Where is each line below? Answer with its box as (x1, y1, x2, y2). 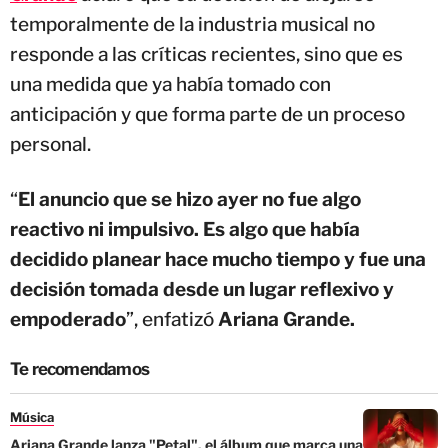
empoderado (10, 307, 126, 331)
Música (10, 408, 54, 425)
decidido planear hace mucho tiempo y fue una (10, 247, 426, 271)
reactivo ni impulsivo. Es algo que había (10, 217, 360, 241)
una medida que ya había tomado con (10, 72, 331, 96)
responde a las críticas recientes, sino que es (10, 42, 403, 66)
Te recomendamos (10, 358, 149, 379)
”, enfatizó (126, 307, 218, 331)
